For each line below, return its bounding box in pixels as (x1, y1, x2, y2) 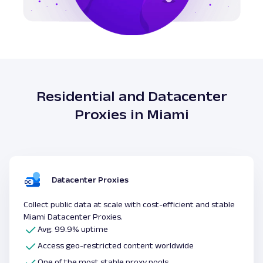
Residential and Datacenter (36, 88, 227, 104)
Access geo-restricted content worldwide (38, 241, 194, 251)
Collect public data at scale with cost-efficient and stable (23, 200, 235, 210)
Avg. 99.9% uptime (38, 224, 110, 234)
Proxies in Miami (74, 106, 189, 123)
